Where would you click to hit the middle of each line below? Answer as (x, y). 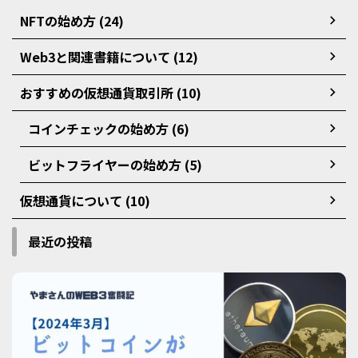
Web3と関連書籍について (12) (109, 56)
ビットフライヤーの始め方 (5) (115, 164)
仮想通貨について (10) (85, 200)
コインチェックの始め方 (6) (109, 128)
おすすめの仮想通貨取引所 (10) (111, 92)
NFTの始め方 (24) (72, 20)
